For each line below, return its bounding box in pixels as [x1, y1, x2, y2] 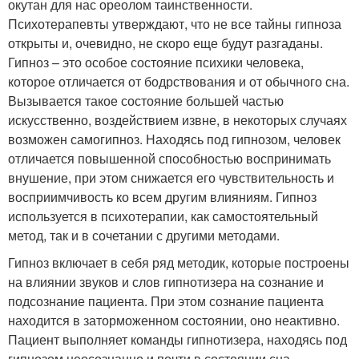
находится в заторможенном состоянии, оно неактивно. [8, 311, 340, 330]
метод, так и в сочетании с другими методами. [8, 226, 280, 245]
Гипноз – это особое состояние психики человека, [8, 53, 304, 72]
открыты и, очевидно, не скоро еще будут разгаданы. [8, 34, 323, 53]
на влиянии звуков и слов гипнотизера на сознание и [8, 272, 324, 292]
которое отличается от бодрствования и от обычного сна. [8, 72, 349, 91]
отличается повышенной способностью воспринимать [8, 149, 331, 168]
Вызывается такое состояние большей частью [8, 91, 284, 111]
